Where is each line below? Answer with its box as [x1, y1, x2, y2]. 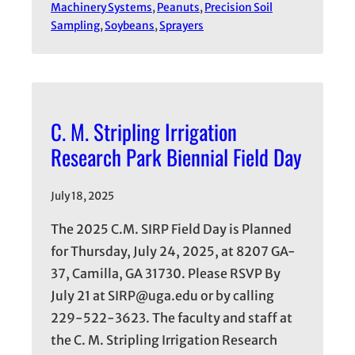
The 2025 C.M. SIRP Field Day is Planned [51, 221, 292, 238]
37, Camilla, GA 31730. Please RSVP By [51, 265, 281, 282]
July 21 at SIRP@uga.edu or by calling [51, 288, 274, 304]
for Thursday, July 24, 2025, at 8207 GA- [51, 243, 296, 260]
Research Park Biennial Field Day [51, 141, 302, 174]
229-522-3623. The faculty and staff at [51, 310, 292, 326]
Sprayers [159, 18, 204, 32]
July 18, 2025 [51, 189, 114, 204]
